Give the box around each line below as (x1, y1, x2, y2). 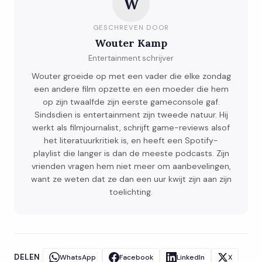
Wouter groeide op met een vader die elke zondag (31, 71, 231, 82)
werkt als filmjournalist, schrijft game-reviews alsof (32, 122, 230, 133)
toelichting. (109, 187, 153, 198)
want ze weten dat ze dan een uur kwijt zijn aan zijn (30, 174, 232, 185)
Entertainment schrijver (88, 53, 174, 64)
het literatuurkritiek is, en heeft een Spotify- (44, 135, 218, 146)
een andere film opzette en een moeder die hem (33, 84, 229, 95)
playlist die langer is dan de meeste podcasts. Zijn (33, 148, 229, 159)
